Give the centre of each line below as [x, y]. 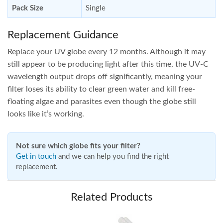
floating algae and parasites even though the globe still [102, 101]
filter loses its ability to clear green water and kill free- [101, 89]
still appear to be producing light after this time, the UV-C [108, 64]
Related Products [111, 197]
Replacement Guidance [63, 35]
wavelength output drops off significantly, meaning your [105, 76]
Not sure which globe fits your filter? [78, 146]
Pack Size [28, 8]
